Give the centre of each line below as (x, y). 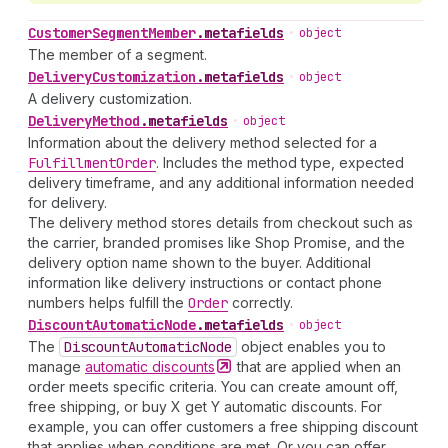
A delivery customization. (110, 98)
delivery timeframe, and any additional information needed (221, 182)
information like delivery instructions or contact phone (205, 282)
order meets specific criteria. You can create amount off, (213, 386)
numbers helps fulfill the (108, 302)
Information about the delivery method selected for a (202, 142)
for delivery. (67, 202)
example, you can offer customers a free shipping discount (223, 426)
